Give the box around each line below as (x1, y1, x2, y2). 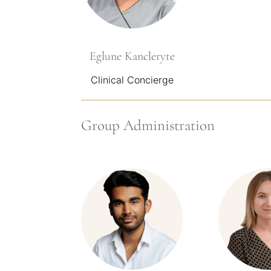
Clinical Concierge (90, 74, 174, 87)
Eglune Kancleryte (89, 49, 175, 64)
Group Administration (81, 116, 215, 135)
